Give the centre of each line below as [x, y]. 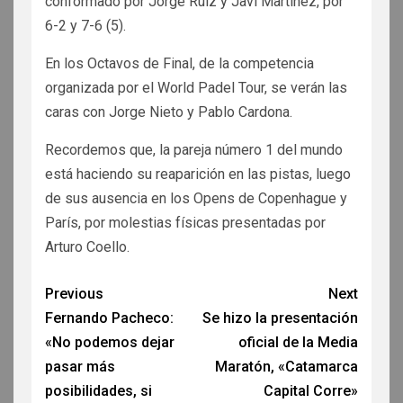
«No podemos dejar [110, 342]
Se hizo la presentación [280, 318]
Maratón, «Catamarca [287, 366]
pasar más [80, 366]
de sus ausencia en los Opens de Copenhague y [196, 198]
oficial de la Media [298, 342]
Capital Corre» [311, 390]
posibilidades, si [99, 390]
